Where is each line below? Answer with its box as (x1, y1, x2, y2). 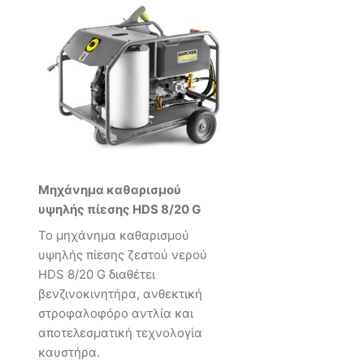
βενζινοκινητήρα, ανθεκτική (38, 285, 202, 301)
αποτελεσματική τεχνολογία (38, 324, 202, 340)
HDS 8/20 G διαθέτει (38, 266, 155, 282)
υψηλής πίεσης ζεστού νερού (38, 246, 207, 262)
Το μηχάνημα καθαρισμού (38, 227, 189, 243)
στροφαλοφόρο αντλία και (38, 305, 193, 321)
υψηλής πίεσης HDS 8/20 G (38, 201, 201, 218)
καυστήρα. (38, 344, 100, 360)
